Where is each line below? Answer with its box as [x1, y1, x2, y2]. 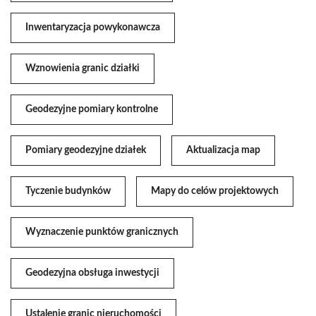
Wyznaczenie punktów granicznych [25, 226, 178, 237]
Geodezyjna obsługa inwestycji [25, 267, 159, 278]
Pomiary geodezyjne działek [25, 145, 146, 155]
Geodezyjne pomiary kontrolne [25, 104, 158, 114]
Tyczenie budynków [25, 186, 111, 196]
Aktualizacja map [186, 145, 260, 155]
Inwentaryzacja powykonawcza [25, 22, 160, 32]
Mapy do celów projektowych [151, 186, 279, 196]
